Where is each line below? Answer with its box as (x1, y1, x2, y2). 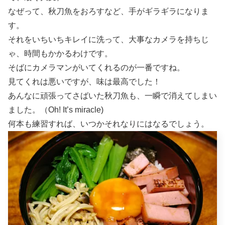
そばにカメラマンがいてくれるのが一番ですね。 (8, 63, 185, 72)
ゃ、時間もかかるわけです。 (8, 49, 113, 58)
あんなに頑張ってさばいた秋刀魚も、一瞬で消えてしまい (8, 91, 217, 100)
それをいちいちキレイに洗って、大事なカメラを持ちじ (8, 35, 209, 44)
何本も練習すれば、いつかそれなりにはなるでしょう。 (8, 120, 209, 129)
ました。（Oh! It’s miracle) (8, 105, 103, 115)
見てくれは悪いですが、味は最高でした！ (8, 77, 161, 86)
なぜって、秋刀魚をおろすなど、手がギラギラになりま (8, 7, 209, 16)
